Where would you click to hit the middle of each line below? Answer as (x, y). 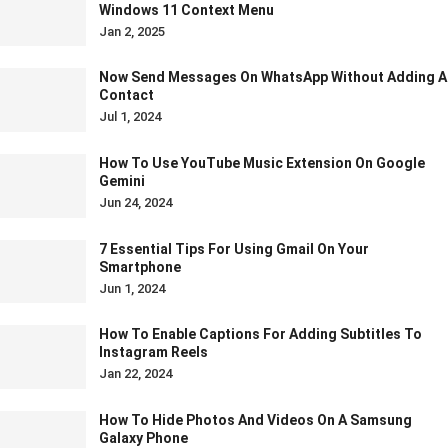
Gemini (122, 181)
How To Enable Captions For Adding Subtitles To (260, 334)
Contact (126, 95)
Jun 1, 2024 (132, 288)
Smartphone (140, 266)
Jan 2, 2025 (132, 31)
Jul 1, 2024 (130, 117)
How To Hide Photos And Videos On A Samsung (255, 419)
